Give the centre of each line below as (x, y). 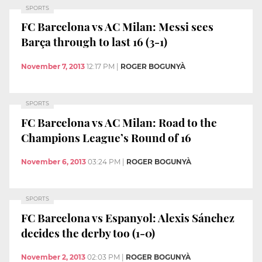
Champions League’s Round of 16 (106, 137)
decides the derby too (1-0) (88, 232)
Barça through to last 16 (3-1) (94, 42)
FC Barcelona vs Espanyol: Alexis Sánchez (128, 217)
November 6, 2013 (54, 162)
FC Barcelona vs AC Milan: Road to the (119, 122)
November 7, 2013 (53, 66)
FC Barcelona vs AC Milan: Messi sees (117, 27)
